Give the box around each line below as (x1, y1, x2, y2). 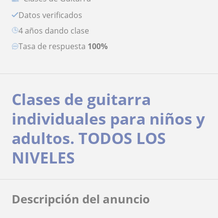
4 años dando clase (23, 25, 89, 36)
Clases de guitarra (12, 88, 151, 109)
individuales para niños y (12, 108, 205, 129)
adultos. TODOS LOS (12, 127, 166, 148)
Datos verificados (24, 9, 82, 20)
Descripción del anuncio (12, 190, 150, 207)
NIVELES (12, 146, 75, 168)
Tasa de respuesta (23, 40, 88, 52)
